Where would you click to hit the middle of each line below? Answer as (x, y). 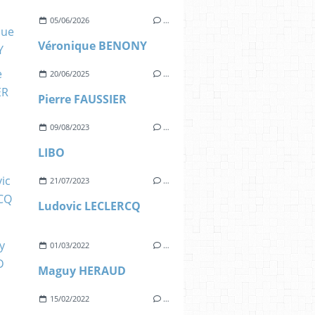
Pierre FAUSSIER (83, 99)
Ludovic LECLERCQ (90, 206)
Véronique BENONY (93, 46)
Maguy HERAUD (82, 271)
